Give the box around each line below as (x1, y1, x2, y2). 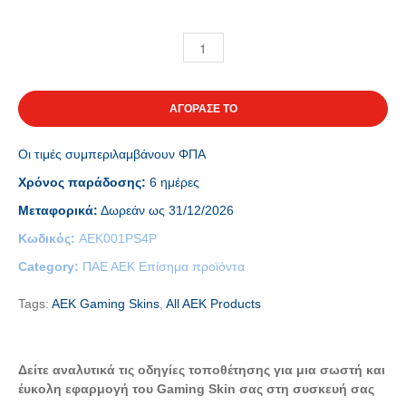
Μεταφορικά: (18, 203, 98, 217)
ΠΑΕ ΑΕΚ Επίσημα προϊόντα (82, 259, 245, 274)
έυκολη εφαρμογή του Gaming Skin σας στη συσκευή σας (18, 382, 374, 396)
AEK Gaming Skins (52, 296, 159, 311)
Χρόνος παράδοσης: (18, 175, 146, 189)
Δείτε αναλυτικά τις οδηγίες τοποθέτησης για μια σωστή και (18, 362, 385, 377)
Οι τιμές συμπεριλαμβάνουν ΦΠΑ (18, 147, 206, 161)
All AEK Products (166, 296, 261, 311)
